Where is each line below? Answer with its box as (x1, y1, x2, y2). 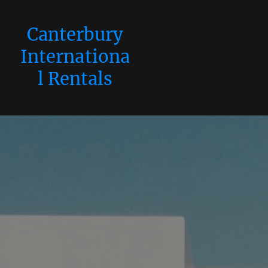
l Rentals (37, 68, 112, 90)
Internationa (20, 45, 130, 68)
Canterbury (26, 23, 123, 45)
